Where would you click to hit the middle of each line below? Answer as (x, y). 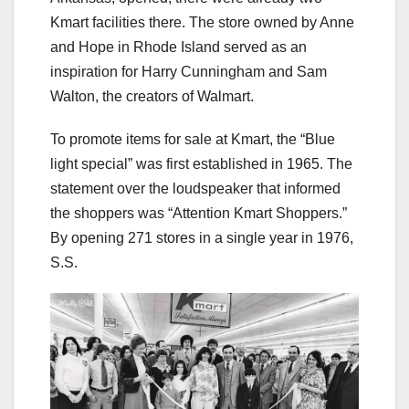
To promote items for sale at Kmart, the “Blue (193, 139)
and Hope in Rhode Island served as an (178, 47)
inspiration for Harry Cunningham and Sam (189, 71)
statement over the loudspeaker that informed (195, 188)
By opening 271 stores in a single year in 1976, (202, 237)
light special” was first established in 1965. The (201, 163)
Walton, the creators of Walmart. (152, 96)
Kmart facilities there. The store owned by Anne (202, 22)
